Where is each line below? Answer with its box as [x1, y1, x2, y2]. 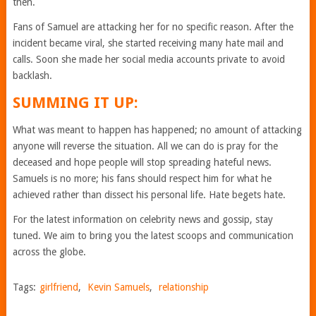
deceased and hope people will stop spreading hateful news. [12, 156, 272, 168]
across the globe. [12, 245, 89, 257]
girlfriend [39, 281, 78, 293]
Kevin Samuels [87, 281, 150, 293]
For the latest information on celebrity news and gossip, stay [12, 213, 273, 225]
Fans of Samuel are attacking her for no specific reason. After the [12, 20, 293, 32]
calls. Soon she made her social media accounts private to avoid [12, 53, 285, 65]
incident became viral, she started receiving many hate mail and [12, 37, 284, 49]
